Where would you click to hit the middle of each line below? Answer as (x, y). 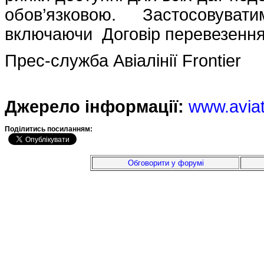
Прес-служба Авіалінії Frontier (123, 60)
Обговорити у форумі (166, 163)
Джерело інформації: (94, 106)
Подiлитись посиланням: (49, 129)
